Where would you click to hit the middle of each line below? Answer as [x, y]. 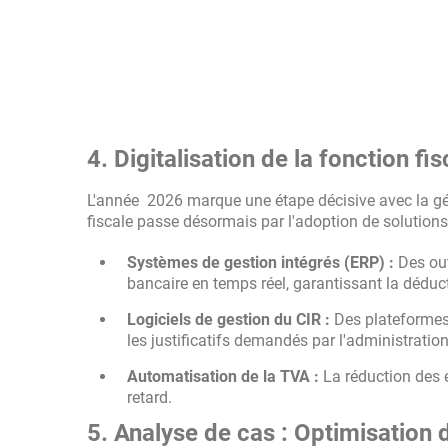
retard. [149, 397]
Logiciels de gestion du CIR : [228, 319]
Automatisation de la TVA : [223, 376]
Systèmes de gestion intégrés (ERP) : [260, 262]
